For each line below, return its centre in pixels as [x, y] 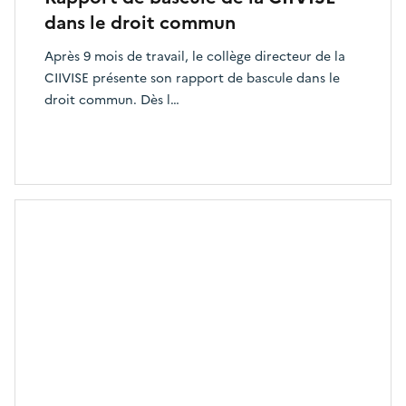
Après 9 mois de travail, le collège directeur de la [195, 56]
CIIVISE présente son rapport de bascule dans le [192, 78]
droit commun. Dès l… [112, 100]
